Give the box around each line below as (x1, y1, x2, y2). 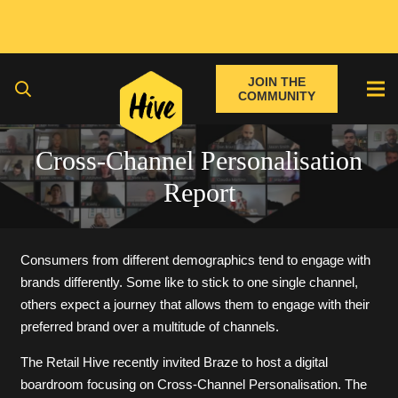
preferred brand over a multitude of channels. (20, 318, 279, 334)
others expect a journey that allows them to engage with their (20, 296, 370, 312)
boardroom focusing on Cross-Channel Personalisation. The (20, 376, 367, 392)
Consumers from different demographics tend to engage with (20, 251, 370, 267)
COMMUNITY (237, 89, 315, 103)
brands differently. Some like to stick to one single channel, (20, 274, 358, 290)
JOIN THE (247, 75, 306, 89)
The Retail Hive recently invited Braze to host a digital (20, 354, 328, 370)
